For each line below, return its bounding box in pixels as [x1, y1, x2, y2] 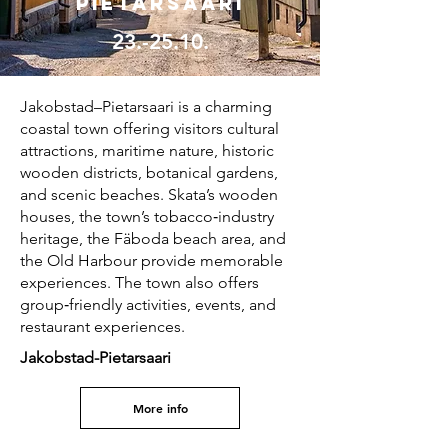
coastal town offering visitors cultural [20, 119, 279, 138]
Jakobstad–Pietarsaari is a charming [20, 97, 272, 116]
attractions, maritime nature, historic [20, 141, 274, 160]
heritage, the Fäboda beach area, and [20, 229, 286, 248]
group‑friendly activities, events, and [20, 295, 276, 314]
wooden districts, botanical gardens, [20, 163, 278, 182]
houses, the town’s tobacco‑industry [20, 207, 274, 226]
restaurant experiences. [20, 317, 185, 336]
